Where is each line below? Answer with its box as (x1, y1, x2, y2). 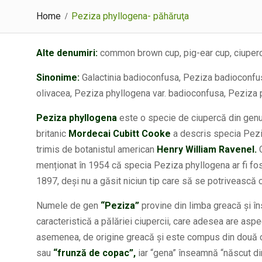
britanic (36, 128, 66, 139)
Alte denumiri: (36, 47, 98, 58)
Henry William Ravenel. (154, 144, 257, 155)
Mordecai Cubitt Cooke (66, 128, 171, 139)
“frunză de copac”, (53, 247, 136, 258)
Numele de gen (36, 200, 101, 211)
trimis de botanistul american (36, 144, 154, 155)
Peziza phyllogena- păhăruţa (71, 11, 189, 22)
